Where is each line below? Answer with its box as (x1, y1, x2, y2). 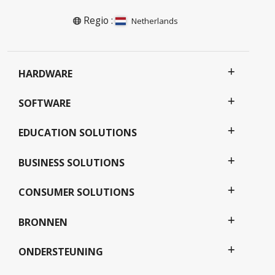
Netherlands (131, 15, 179, 26)
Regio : (80, 14, 115, 27)
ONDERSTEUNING (18, 245, 103, 259)
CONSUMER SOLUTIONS (18, 185, 134, 199)
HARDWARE (18, 66, 72, 80)
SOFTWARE (18, 96, 71, 110)
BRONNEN (18, 215, 68, 229)
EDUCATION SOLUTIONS (18, 126, 137, 140)
